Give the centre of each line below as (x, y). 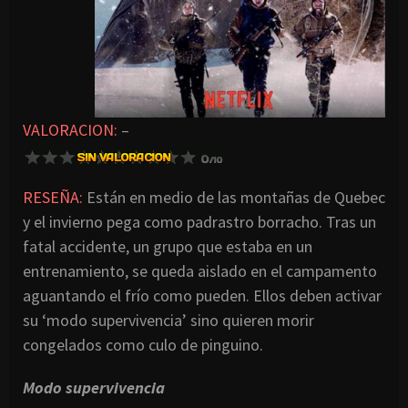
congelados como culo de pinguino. (143, 344)
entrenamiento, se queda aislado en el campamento (200, 270)
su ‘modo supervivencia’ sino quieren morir (168, 320)
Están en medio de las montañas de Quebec (236, 197)
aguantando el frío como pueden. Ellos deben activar (202, 295)
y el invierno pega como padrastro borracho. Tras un (199, 221)
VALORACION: (70, 129)
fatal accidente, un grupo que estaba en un (168, 246)
